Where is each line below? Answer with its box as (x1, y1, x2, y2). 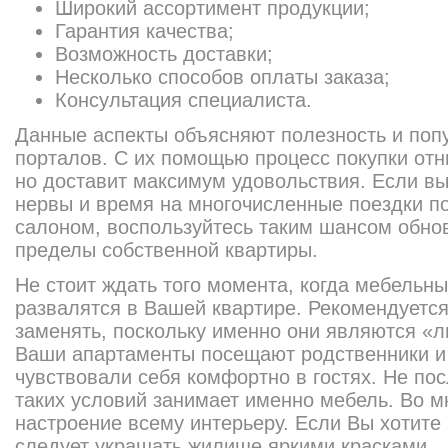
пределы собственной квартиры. (15, 239, 318, 261)
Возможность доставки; (55, 43, 273, 65)
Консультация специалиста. (55, 89, 312, 111)
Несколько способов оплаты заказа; (55, 66, 390, 88)
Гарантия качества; (55, 20, 234, 42)
